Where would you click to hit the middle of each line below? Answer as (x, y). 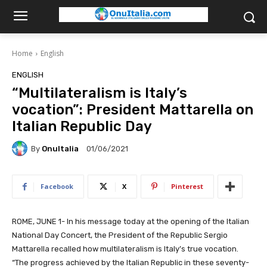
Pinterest (187, 186)
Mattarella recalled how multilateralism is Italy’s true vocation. (125, 249)
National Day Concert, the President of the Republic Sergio (120, 235)
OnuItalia (60, 148)
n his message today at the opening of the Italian (159, 221)
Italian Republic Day (82, 126)
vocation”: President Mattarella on (133, 110)
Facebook (57, 186)
